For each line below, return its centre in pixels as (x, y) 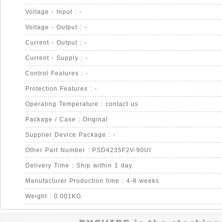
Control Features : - (57, 73)
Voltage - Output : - (56, 27)
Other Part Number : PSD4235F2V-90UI (88, 150)
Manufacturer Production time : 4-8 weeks (92, 181)
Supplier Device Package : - (70, 135)
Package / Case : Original (67, 119)
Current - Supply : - (56, 58)
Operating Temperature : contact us (82, 104)
